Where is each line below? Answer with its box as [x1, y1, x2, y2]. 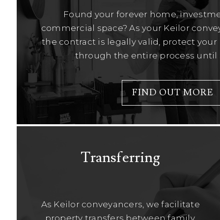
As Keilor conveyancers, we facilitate [41, 199, 200, 210]
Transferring [81, 147, 161, 167]
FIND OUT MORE [132, 86, 214, 98]
